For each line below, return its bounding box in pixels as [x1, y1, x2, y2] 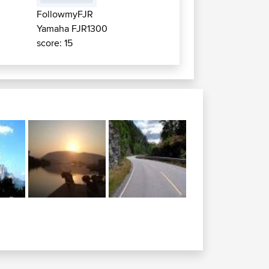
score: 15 [37, 36, 73, 50]
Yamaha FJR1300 [37, 22, 108, 35]
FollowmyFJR [37, 7, 94, 21]
